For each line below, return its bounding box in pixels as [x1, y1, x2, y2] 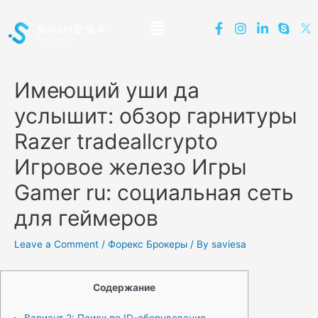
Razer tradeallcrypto [14, 128, 218, 155]
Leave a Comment [14, 238, 99, 251]
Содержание [93, 282, 155, 294]
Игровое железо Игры [14, 154, 247, 180]
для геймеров [14, 205, 158, 231]
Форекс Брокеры [108, 238, 187, 251]
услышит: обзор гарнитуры [14, 103, 297, 129]
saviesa [212, 238, 246, 251]
